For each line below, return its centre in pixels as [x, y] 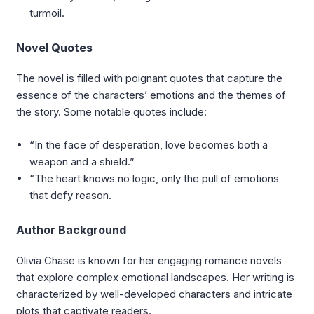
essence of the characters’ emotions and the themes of [151, 95]
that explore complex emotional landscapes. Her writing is [155, 277]
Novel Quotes [54, 48]
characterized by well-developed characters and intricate [154, 294]
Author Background [71, 230]
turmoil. [47, 13]
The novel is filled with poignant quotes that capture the [149, 78]
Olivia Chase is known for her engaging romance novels [149, 260]
